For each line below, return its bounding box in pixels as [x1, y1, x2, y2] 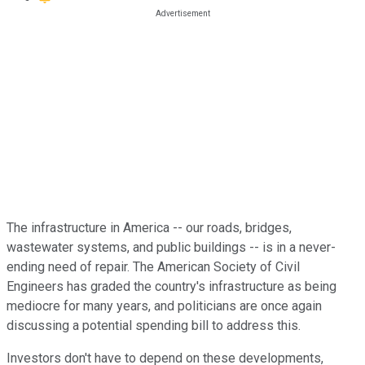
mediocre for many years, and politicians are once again [7, 297, 322, 314]
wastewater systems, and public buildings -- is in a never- [7, 239, 336, 255]
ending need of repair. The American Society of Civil [7, 258, 300, 275]
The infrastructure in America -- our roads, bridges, [7, 219, 292, 235]
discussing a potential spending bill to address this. [7, 317, 301, 333]
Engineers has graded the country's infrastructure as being [7, 278, 336, 294]
